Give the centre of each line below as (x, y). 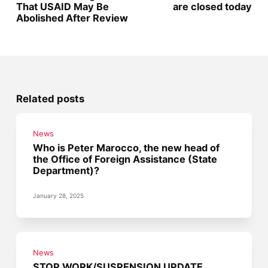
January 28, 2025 (59, 196)
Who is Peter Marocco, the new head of (127, 147)
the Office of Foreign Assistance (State (125, 159)
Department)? (66, 170)
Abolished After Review (72, 18)
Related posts (50, 98)
